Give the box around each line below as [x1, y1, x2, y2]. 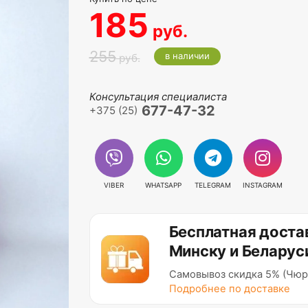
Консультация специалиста [89, 90, 227, 103]
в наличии [164, 50, 210, 61]
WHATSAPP [145, 181, 181, 189]
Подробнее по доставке [168, 282, 290, 295]
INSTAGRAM [242, 181, 283, 189]
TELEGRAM [195, 181, 231, 189]
